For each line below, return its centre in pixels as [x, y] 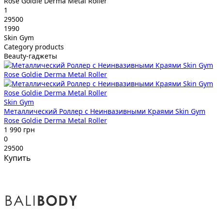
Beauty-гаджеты [31, 56]
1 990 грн [19, 130]
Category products [34, 47]
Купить [17, 158]
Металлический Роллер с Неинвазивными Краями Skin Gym [105, 111]
